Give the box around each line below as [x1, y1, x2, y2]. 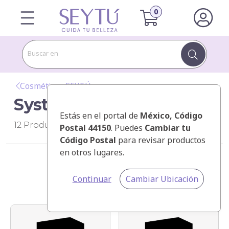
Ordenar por [89, 178, 133, 187]
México [140, 110, 170, 121]
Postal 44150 [60, 122, 111, 133]
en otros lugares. [60, 147, 124, 158]
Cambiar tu [145, 122, 191, 133]
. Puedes [111, 122, 145, 133]
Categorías [98, 155, 140, 167]
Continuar [72, 173, 111, 185]
